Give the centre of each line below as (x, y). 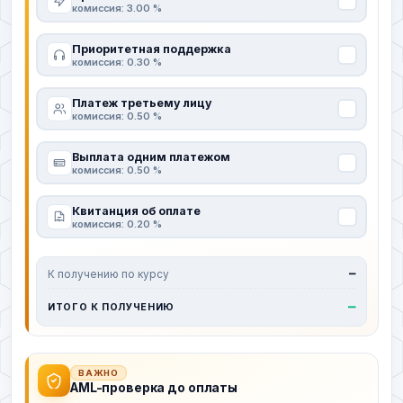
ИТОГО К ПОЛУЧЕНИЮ (111, 307)
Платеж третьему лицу (142, 103)
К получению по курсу (108, 274)
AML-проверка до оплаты (154, 388)
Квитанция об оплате (136, 210)
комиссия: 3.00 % (116, 8)
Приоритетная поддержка (151, 49)
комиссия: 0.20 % (116, 224)
